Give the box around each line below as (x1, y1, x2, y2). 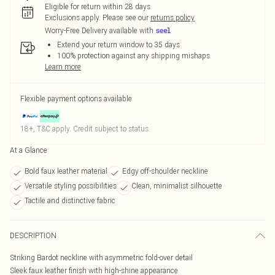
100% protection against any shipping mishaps (57, 51, 210, 60)
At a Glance (10, 145, 47, 155)
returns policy (150, 13, 195, 22)
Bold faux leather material (25, 166, 107, 176)
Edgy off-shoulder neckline (122, 166, 208, 176)
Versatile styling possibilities (25, 181, 117, 190)
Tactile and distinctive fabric (25, 196, 115, 205)
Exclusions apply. (45, 13, 101, 22)
